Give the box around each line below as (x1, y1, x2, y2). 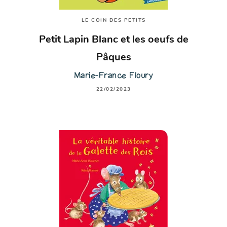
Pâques (96, 53, 131, 63)
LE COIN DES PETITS (81, 18, 146, 24)
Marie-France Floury (73, 69, 154, 81)
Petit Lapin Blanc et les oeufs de (39, 35, 188, 46)
